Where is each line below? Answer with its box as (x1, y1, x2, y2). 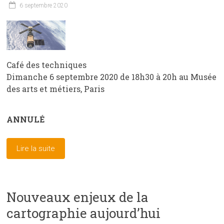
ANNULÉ (6, 113, 45, 124)
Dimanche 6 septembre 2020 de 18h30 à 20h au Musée (6, 71, 217, 82)
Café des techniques (6, 59, 87, 70)
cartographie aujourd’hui (6, 204, 161, 221)
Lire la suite (16, 143, 55, 153)
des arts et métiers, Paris (6, 83, 105, 94)
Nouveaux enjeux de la (6, 188, 149, 205)
